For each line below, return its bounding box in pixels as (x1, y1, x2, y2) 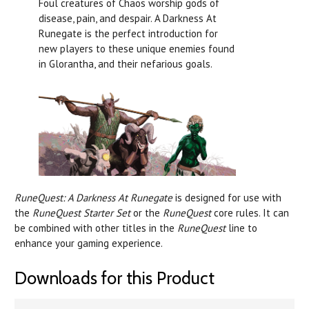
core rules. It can (211, 206, 289, 219)
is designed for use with (172, 190, 281, 204)
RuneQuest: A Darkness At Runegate (14, 190, 172, 204)
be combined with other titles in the (14, 221, 177, 235)
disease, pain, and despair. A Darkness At (39, 11, 217, 25)
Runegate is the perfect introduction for (39, 26, 218, 40)
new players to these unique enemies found (39, 41, 235, 55)
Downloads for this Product (14, 267, 215, 288)
